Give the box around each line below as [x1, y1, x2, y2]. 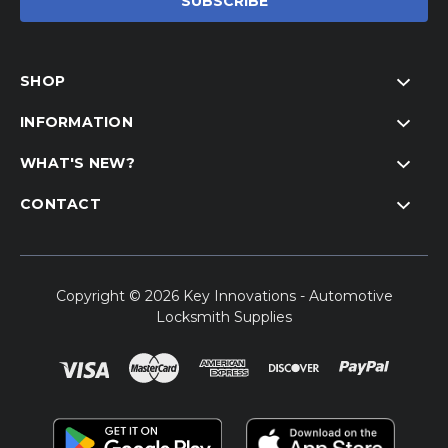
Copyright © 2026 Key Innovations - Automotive [55, 287, 393, 306]
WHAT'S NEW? [20, 154, 135, 173]
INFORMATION [20, 113, 133, 132]
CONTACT [20, 195, 101, 214]
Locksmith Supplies [156, 308, 292, 327]
